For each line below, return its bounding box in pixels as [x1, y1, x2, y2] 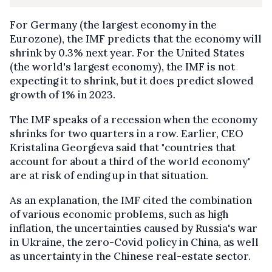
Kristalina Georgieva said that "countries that [10, 141, 236, 155]
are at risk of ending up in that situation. [10, 169, 208, 183]
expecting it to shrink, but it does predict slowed [10, 74, 254, 88]
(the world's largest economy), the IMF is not [10, 60, 235, 74]
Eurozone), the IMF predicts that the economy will [10, 32, 262, 46]
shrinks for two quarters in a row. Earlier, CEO [10, 127, 243, 141]
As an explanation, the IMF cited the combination [10, 194, 252, 208]
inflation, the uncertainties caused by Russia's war [10, 222, 257, 236]
